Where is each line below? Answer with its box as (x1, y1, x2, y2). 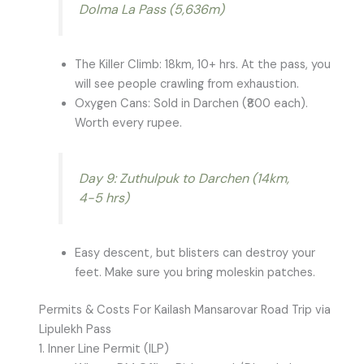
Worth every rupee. (74, 115, 182, 131)
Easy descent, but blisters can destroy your (74, 245, 315, 262)
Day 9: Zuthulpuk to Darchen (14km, (78, 170, 289, 188)
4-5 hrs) (78, 189, 129, 207)
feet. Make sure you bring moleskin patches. (74, 265, 315, 281)
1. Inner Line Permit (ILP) (38, 340, 169, 357)
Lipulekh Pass (38, 321, 111, 337)
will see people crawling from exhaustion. (74, 76, 299, 92)
